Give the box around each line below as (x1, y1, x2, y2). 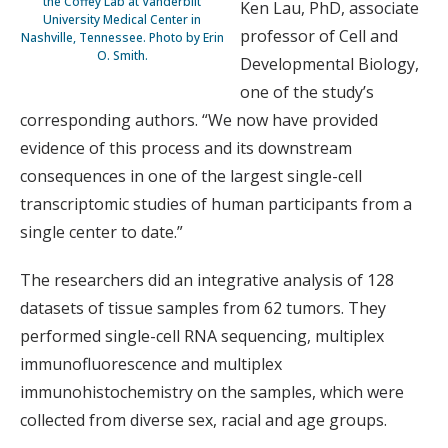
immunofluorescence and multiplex (20, 353, 282, 376)
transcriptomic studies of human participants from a (20, 193, 412, 216)
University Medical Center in (43, 11, 201, 29)
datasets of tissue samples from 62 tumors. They (20, 297, 386, 320)
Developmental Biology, (240, 53, 419, 76)
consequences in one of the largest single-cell (20, 165, 362, 188)
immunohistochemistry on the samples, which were (20, 381, 404, 404)
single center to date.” (20, 221, 183, 244)
